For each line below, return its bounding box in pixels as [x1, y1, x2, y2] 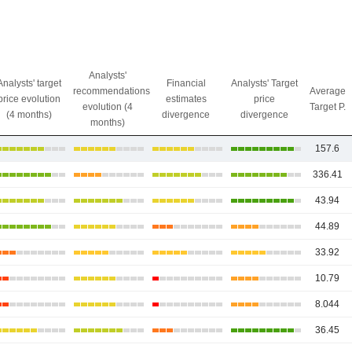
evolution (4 [82, 101, 133, 112]
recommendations [73, 86, 151, 97]
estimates [165, 93, 207, 104]
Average [309, 86, 346, 97]
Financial [166, 78, 206, 89]
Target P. [309, 101, 346, 112]
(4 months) [5, 109, 52, 120]
